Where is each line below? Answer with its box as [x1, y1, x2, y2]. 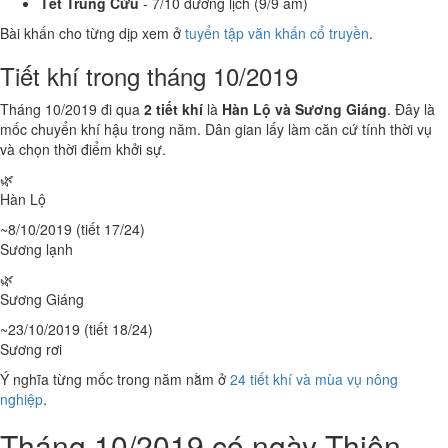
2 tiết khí [144, 99, 203, 119]
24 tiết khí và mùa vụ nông [230, 369, 398, 389]
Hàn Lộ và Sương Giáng [222, 99, 387, 119]
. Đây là [387, 99, 435, 119]
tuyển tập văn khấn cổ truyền [185, 23, 369, 43]
